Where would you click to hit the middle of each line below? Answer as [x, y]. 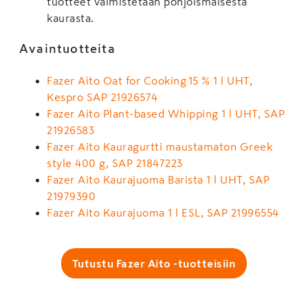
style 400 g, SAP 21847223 [115, 163]
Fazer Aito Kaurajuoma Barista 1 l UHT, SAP [158, 179]
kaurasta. [70, 18]
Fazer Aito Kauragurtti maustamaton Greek [159, 146]
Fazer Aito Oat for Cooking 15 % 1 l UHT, [150, 80]
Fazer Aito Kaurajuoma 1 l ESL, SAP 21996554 [163, 212]
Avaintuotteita [67, 48]
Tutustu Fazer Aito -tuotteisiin [154, 263]
